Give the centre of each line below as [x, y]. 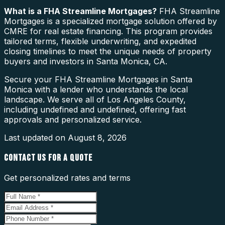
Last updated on [36, 137]
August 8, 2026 [97, 137]
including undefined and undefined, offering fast [95, 109]
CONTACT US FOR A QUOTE [48, 158]
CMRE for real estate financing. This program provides [108, 31]
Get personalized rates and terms [67, 178]
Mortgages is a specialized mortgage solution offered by [110, 21]
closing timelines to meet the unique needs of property [108, 51]
